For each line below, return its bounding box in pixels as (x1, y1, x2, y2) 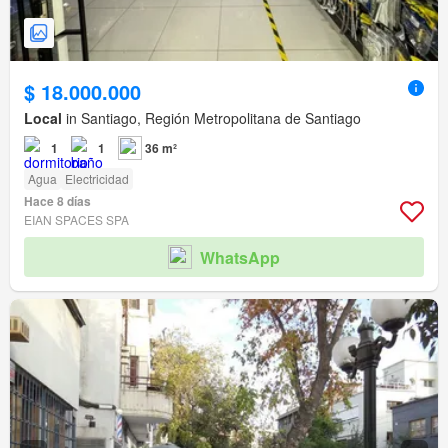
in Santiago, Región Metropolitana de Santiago (62, 108, 361, 129)
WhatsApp (200, 245, 280, 269)
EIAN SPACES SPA (24, 211, 129, 229)
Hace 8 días (24, 192, 91, 211)
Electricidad (65, 170, 129, 188)
